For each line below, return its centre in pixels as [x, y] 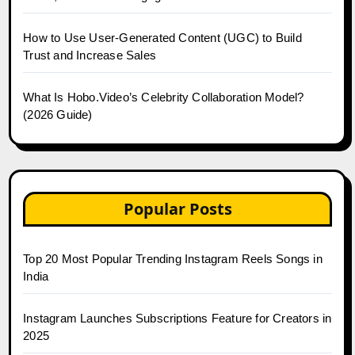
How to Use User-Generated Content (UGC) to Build [162, 37]
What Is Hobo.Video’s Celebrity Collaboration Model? [164, 97]
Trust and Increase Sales [90, 55]
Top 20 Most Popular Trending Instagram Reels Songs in [173, 258]
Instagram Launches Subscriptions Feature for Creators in [177, 318]
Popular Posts [177, 208]
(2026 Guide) [58, 114]
